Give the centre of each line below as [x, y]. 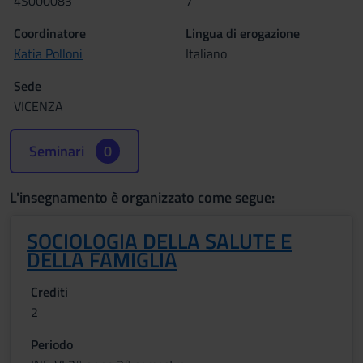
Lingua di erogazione [243, 33]
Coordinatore [50, 33]
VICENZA [38, 106]
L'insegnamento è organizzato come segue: [142, 197]
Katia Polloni [48, 53]
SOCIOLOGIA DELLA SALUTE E [159, 241]
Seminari [58, 151]
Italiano [206, 53]
